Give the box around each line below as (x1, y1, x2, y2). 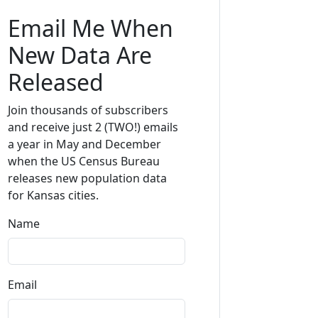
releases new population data (8, 170, 167, 186)
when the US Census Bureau (8, 153, 160, 169)
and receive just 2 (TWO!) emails (8, 119, 178, 135)
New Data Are (8, 39, 152, 70)
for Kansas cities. (8, 187, 99, 203)
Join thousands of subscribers (8, 102, 168, 118)
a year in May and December (8, 136, 161, 152)
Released (8, 66, 104, 97)
